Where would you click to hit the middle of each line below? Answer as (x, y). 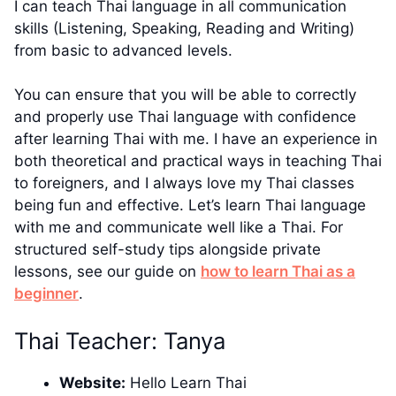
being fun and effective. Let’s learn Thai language (190, 206)
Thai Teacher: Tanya (120, 340)
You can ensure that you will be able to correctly (185, 95)
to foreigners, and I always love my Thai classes (184, 183)
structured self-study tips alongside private (168, 250)
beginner (46, 294)
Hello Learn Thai (186, 382)
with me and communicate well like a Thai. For (179, 228)
